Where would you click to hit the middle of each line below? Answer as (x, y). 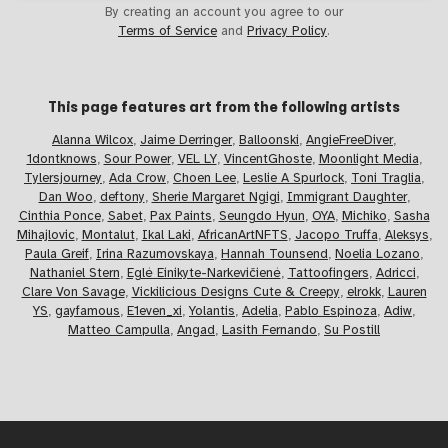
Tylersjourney (63, 178)
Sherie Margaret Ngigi (215, 197)
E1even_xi (154, 311)
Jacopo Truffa (336, 235)
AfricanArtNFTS (242, 235)
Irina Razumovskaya (155, 254)
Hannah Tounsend (274, 254)
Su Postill (352, 330)
